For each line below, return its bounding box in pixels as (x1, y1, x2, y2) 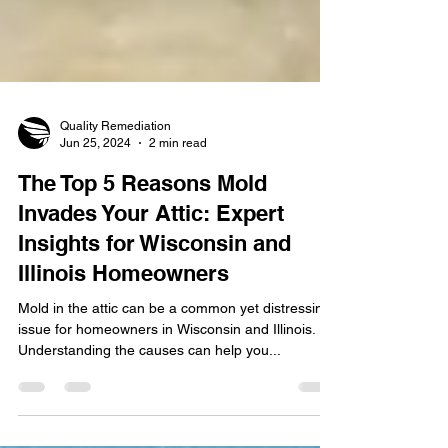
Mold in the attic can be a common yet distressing (18, 344, 331, 360)
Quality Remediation (60, 163, 171, 177)
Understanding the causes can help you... (18, 386, 281, 402)
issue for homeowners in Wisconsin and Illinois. (18, 365, 316, 381)
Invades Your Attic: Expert (18, 244, 284, 270)
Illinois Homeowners (18, 304, 229, 330)
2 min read (149, 179, 207, 194)
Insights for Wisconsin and (18, 274, 291, 300)
